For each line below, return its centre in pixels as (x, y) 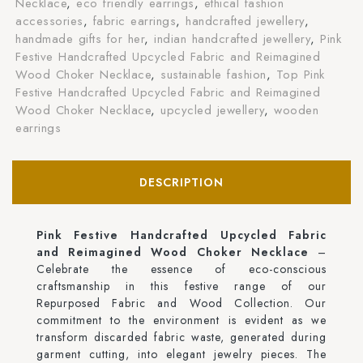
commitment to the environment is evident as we (181, 320)
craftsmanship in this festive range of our (181, 286)
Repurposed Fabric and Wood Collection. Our (181, 303)
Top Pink (300, 75)
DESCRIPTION (181, 183)
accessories (49, 21)
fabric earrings (135, 21)
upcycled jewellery (213, 111)
